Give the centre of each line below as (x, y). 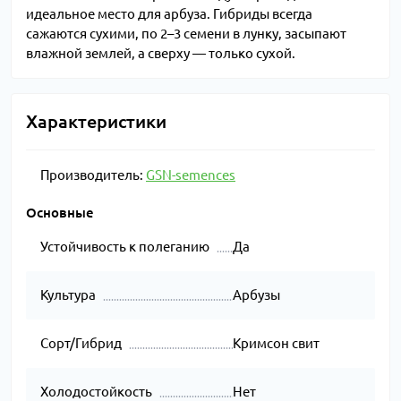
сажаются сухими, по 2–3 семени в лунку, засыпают (186, 34)
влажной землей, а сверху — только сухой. (161, 54)
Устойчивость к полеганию (125, 247)
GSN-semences (191, 175)
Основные (60, 213)
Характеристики (96, 122)
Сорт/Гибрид (81, 344)
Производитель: (93, 175)
